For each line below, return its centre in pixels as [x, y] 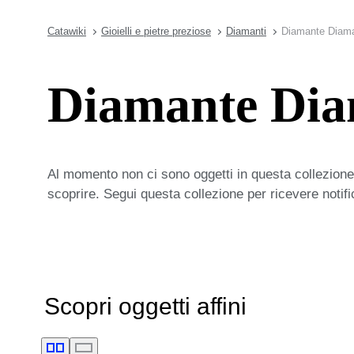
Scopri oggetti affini [145, 306]
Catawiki [67, 31]
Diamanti [246, 31]
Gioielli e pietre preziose [156, 31]
